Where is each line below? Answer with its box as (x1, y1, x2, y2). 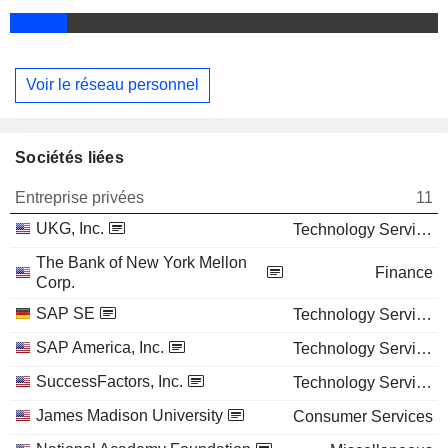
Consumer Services (293, 407, 433, 425)
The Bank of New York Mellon (36, 253, 247, 271)
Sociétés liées (15, 148, 124, 166)
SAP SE (36, 304, 95, 322)
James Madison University (36, 406, 223, 424)
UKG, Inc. (36, 219, 104, 237)
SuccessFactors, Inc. (36, 372, 183, 390)
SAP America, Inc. (36, 338, 164, 356)
